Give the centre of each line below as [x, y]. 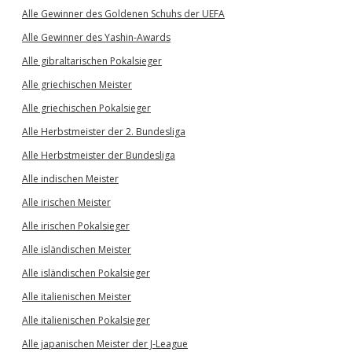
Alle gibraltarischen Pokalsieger [92, 61]
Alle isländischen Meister [77, 249]
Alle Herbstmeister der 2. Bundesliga [104, 132]
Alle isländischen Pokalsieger [86, 273]
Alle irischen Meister [66, 202]
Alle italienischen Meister [77, 297]
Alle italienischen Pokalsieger [86, 320]
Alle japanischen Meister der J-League [105, 344]
